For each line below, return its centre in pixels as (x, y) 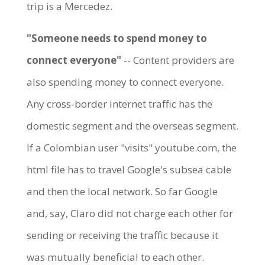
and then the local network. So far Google (122, 191)
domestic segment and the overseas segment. (132, 125)
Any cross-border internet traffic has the (119, 104)
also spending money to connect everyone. (125, 82)
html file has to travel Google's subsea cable (129, 169)
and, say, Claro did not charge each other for (130, 213)
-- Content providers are (177, 60)
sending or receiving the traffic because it (122, 235)
